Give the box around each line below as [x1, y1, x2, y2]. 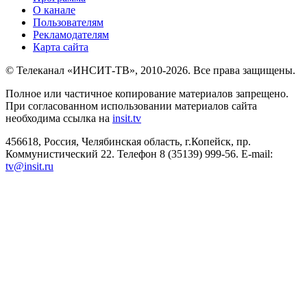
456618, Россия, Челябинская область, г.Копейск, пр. [5, 135, 251, 147]
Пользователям [33, 16, 103, 28]
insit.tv [112, 112, 141, 124]
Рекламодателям [33, 28, 109, 40]
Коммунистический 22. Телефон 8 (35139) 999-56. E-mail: [5, 147, 273, 160]
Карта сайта [33, 40, 88, 53]
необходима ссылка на [5, 112, 112, 124]
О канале [33, 3, 75, 16]
